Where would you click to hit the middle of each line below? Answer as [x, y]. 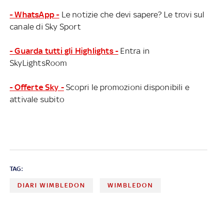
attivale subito [37, 99]
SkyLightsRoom [39, 63]
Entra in [134, 51]
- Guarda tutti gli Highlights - [64, 51]
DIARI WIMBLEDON [51, 185]
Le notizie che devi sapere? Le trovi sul [132, 14]
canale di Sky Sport [45, 26]
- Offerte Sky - [37, 87]
